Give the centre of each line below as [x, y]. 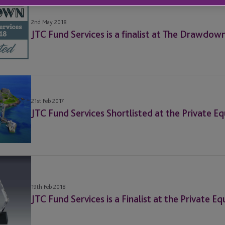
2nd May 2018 [49, 22]
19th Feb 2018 [48, 187]
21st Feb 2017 [48, 101]
